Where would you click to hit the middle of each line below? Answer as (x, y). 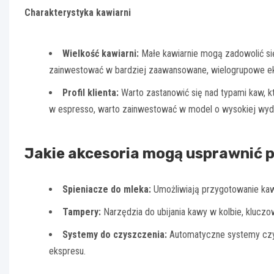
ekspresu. (67, 251)
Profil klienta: (91, 92)
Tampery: (82, 212)
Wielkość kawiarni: (101, 53)
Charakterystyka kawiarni (78, 12)
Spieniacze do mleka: (107, 189)
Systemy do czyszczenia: (115, 234)
